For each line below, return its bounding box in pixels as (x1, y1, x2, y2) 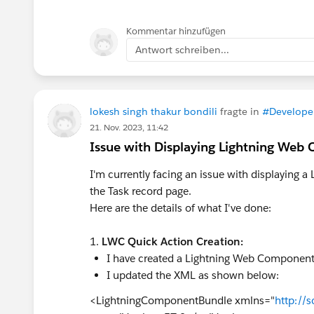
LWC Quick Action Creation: (102, 234, 243, 248)
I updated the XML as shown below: (107, 268, 279, 282)
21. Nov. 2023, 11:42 (90, 121, 168, 133)
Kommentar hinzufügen (126, 25, 226, 37)
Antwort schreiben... (135, 43, 229, 56)
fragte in (217, 104, 262, 118)
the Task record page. (90, 184, 191, 198)
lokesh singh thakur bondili (90, 104, 217, 118)
